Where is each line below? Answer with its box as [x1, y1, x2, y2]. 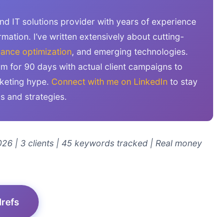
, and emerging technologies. [72, 46, 188, 57]
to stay [168, 76, 198, 87]
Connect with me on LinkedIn [51, 76, 168, 87]
